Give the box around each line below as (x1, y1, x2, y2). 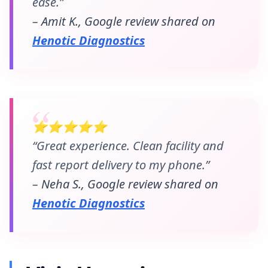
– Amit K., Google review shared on (32, 13, 215, 29)
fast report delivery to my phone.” (32, 157, 209, 173)
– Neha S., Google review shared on (32, 176, 218, 192)
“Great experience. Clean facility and (32, 138, 224, 154)
